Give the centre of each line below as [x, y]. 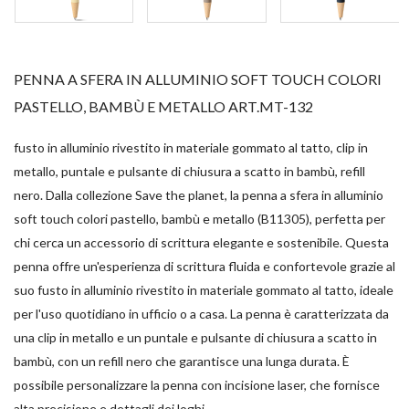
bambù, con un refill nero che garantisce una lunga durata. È [182, 362]
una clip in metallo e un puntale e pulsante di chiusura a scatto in [195, 338]
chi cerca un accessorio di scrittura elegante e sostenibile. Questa [201, 243]
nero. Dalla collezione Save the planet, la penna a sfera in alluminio [199, 195]
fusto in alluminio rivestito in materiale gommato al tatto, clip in [191, 148]
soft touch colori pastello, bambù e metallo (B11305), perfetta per [199, 219]
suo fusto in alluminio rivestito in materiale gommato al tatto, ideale [204, 290]
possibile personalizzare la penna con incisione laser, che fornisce [197, 385]
